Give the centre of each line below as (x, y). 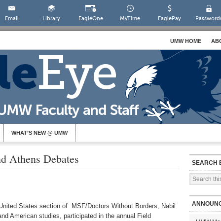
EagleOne (91, 18)
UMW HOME (186, 41)
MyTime (130, 18)
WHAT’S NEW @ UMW (39, 133)
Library (51, 18)
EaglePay (170, 18)
